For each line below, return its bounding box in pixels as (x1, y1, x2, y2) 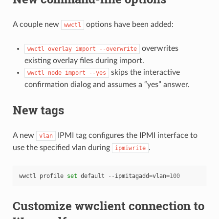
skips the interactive (109, 68, 180, 77)
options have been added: (84, 21, 174, 29)
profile (39, 173, 64, 180)
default (80, 173, 105, 180)
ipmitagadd (114, 173, 149, 180)
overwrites (139, 44, 178, 53)
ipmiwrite (114, 145, 146, 152)
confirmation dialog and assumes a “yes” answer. (24, 81, 190, 89)
